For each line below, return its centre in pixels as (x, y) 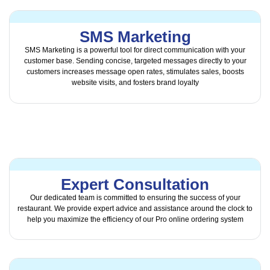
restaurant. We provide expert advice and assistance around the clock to (135, 208)
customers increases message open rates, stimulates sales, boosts (135, 72)
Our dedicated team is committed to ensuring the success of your (135, 197)
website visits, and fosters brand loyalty (135, 83)
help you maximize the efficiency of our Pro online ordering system (135, 219)
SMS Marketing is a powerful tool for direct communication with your (135, 50)
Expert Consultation (135, 184)
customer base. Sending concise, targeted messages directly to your (135, 61)
